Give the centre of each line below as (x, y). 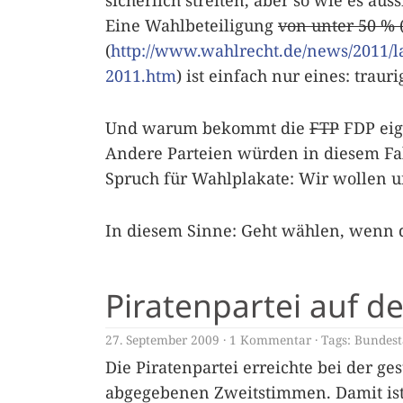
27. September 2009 (162, 340)
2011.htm (141, 76)
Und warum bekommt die (207, 128)
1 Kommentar (270, 340)
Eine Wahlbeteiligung (192, 25)
